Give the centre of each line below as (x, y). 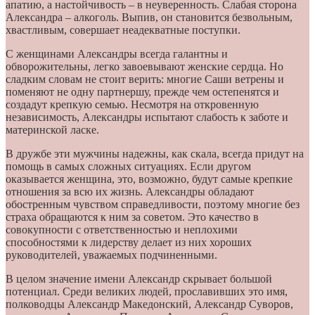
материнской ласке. (52, 129)
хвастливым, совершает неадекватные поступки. (123, 30)
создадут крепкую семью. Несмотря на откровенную (132, 104)
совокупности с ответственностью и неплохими (122, 229)
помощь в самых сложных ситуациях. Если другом (128, 166)
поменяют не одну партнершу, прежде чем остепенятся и (142, 91)
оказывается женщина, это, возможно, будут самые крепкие (149, 179)
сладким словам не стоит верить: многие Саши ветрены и (145, 79)
